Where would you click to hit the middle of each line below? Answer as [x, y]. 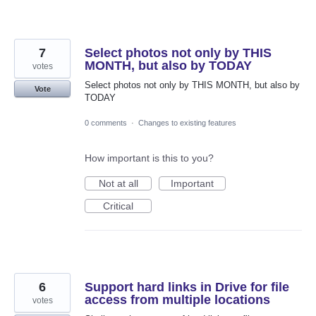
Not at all [118, 183]
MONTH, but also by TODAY [168, 66]
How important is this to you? [149, 158]
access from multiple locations [177, 299]
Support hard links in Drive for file [187, 287]
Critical [118, 206]
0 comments [106, 122]
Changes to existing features [187, 122]
